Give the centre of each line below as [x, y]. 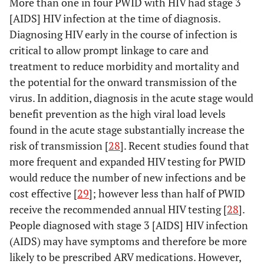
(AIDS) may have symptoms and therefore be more [128, 241]
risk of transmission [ [59, 146]
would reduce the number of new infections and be [128, 177]
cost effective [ [43, 193]
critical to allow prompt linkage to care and [109, 50]
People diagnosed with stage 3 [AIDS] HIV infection [129, 225]
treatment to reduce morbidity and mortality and [124, 66]
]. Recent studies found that [185, 146]
